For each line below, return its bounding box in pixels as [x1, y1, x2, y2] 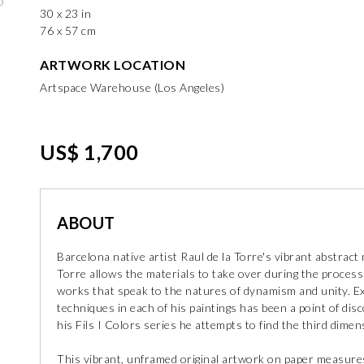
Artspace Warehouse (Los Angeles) [40, 80, 224, 94]
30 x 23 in [40, 6, 91, 20]
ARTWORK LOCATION [40, 57, 185, 72]
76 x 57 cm [40, 24, 96, 37]
